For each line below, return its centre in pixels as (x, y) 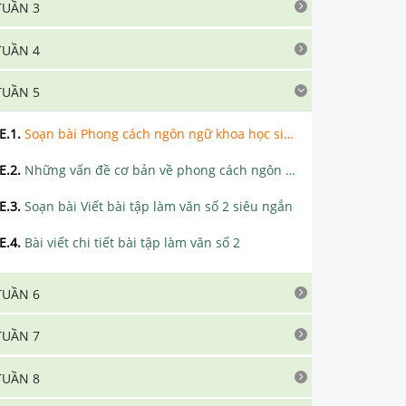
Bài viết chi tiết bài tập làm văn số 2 (132, 242)
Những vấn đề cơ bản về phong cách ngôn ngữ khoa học (155, 170)
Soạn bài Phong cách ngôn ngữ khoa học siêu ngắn (154, 134)
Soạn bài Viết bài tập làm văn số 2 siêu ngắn (159, 206)
